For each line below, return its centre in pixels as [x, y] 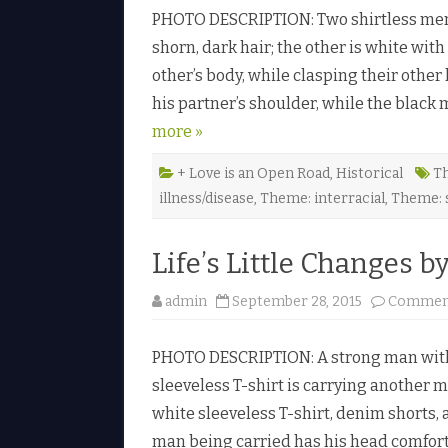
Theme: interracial [322, 198]
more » [177, 131]
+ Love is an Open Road [253, 173]
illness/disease [206, 198]
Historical [369, 173]
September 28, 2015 [297, 301]
